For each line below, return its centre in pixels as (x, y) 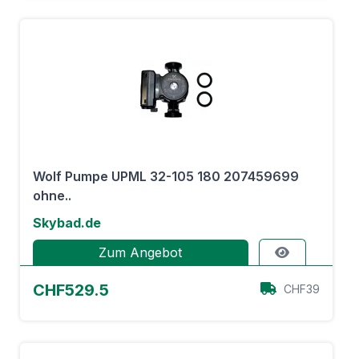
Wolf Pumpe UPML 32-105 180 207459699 (166, 176)
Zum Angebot (141, 252)
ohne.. (52, 196)
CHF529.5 (71, 290)
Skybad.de (67, 223)
